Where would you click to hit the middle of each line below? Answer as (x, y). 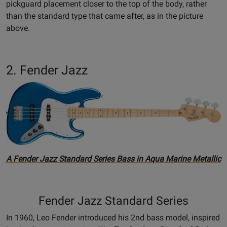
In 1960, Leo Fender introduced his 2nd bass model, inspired (113, 217)
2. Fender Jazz (47, 70)
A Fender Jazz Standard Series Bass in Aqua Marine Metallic (113, 159)
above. (18, 28)
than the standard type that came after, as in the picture (105, 16)
